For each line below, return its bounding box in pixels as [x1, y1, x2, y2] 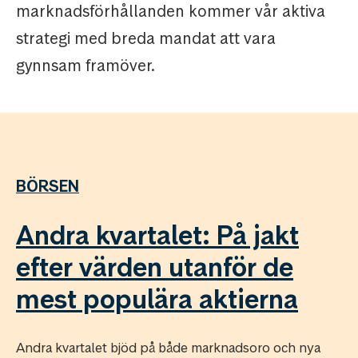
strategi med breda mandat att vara [16, 28, 276, 50]
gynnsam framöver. [16, 55, 155, 77]
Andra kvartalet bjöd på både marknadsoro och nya [16, 338, 320, 356]
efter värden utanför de [16, 249, 293, 284]
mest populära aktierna [16, 281, 298, 316]
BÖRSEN [16, 175, 79, 197]
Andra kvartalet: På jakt [16, 217, 299, 253]
